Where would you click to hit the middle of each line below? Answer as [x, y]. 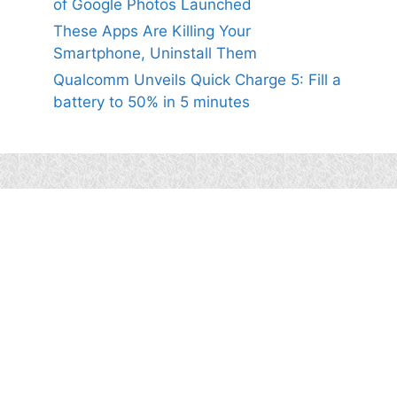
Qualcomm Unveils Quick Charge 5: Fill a [197, 80]
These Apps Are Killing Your [152, 31]
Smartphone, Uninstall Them [155, 53]
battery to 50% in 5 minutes [152, 102]
